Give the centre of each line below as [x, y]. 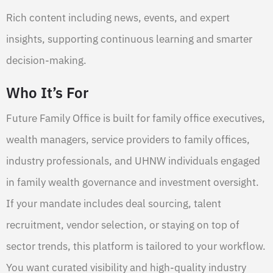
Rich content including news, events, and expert [118, 18]
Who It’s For [47, 93]
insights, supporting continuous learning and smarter [129, 39]
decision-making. [46, 61]
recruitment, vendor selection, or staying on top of [123, 225]
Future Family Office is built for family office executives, [136, 119]
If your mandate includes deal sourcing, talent [114, 204]
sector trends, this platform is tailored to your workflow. [136, 246]
